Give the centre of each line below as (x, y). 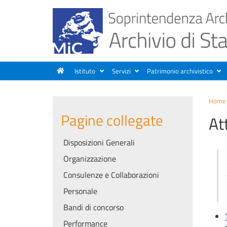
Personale (80, 191)
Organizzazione (90, 158)
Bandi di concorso (93, 207)
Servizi (121, 71)
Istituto (85, 71)
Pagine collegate (112, 120)
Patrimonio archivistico (180, 71)
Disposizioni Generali (99, 142)
